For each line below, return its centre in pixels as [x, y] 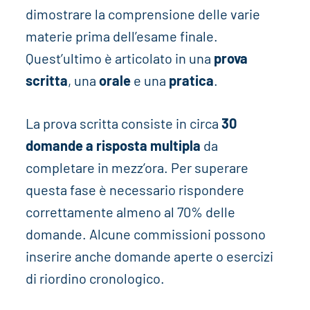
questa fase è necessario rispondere [135, 190]
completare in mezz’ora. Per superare [137, 168]
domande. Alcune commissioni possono [145, 234]
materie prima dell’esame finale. [121, 36]
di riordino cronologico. [95, 279]
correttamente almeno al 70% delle [130, 212]
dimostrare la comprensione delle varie [143, 14]
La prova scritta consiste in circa [123, 124]
